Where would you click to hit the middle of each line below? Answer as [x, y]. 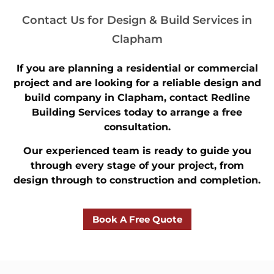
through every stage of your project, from [137, 165]
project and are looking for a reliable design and [137, 83]
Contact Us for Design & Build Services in [137, 20]
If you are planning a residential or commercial [137, 68]
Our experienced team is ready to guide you [137, 150]
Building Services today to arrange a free [137, 113]
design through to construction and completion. [137, 180]
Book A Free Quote [137, 220]
